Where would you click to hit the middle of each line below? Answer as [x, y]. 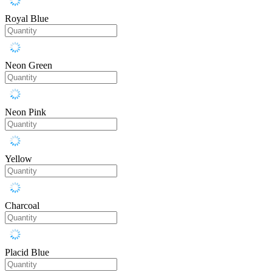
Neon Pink [25, 112]
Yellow [19, 159]
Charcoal [22, 206]
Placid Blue [27, 253]
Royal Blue [27, 19]
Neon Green [29, 66]
